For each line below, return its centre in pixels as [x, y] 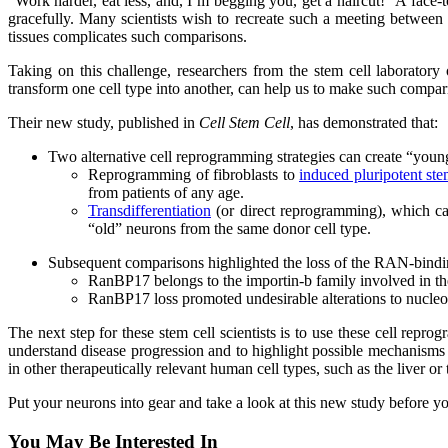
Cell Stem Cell [244, 122]
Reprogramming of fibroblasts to [193, 174]
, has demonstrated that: [364, 122]
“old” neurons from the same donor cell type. [229, 228]
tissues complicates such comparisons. [127, 36]
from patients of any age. [166, 192]
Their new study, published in [103, 122]
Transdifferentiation [149, 210]
